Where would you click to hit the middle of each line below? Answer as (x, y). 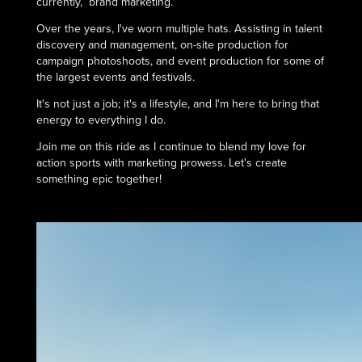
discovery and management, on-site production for (162, 44)
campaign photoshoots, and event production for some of (180, 60)
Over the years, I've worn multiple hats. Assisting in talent (179, 28)
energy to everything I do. (101, 119)
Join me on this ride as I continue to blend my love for (171, 146)
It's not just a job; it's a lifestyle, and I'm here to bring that (177, 103)
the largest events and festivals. (115, 76)
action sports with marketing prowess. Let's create (161, 162)
